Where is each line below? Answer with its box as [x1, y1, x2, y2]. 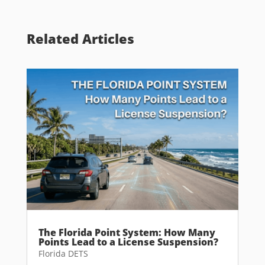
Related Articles [26, 30, 134, 48]
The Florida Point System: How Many [38, 226, 215, 240]
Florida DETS [38, 248, 88, 260]
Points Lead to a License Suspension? [38, 235, 218, 249]
